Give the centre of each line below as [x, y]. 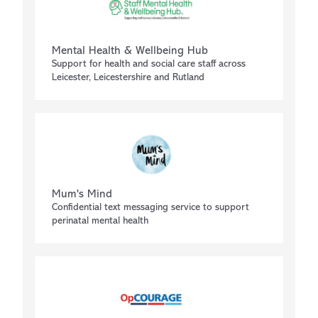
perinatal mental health [100, 221]
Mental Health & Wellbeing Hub [130, 51]
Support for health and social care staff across [149, 64]
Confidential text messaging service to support [150, 208]
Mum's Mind [82, 194]
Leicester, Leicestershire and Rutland [128, 78]
